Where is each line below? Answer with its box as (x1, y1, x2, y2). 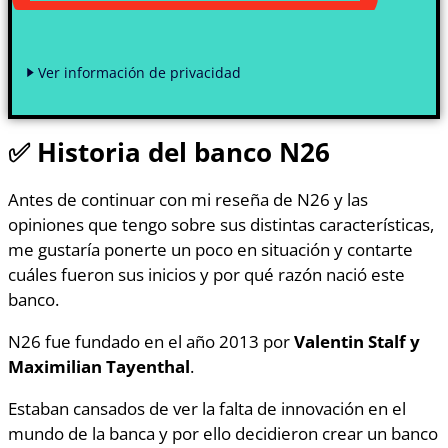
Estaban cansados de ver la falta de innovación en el (8, 396, 406, 421)
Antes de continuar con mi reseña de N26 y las (8, 186, 368, 211)
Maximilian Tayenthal (8, 354, 190, 379)
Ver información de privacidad (38, 62, 241, 82)
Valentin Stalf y (294, 329, 420, 354)
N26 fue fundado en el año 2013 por (8, 329, 294, 354)
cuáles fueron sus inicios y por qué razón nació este (8, 261, 405, 286)
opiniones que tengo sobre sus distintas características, (8, 211, 434, 236)
